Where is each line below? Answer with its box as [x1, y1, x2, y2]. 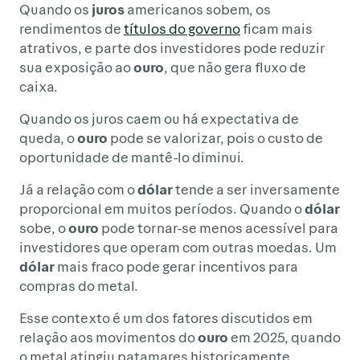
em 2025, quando [228, 328, 341, 346]
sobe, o [19, 219, 68, 237]
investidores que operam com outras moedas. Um [19, 238, 337, 256]
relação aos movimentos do [19, 328, 198, 346]
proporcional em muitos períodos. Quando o [19, 199, 305, 218]
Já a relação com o [19, 180, 137, 198]
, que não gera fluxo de [164, 58, 306, 76]
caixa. [19, 77, 58, 96]
